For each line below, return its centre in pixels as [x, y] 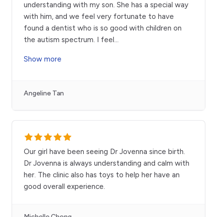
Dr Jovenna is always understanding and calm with [107, 163]
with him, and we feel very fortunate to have [99, 17]
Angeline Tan [44, 93]
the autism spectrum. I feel [69, 40]
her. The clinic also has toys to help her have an [102, 175]
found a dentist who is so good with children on [103, 28]
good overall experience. [64, 187]
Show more [43, 59]
